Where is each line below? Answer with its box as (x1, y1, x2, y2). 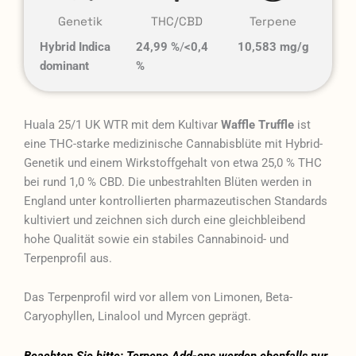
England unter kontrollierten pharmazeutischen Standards (24, 193, 327, 208)
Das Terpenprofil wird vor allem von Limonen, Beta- (24, 290, 292, 305)
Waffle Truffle (221, 117, 294, 132)
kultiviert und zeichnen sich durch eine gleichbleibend (24, 212, 305, 227)
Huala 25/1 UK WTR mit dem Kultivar (24, 117, 221, 132)
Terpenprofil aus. (24, 250, 112, 265)
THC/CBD (150, 14, 203, 29)
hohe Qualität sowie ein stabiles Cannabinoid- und (24, 231, 288, 246)
